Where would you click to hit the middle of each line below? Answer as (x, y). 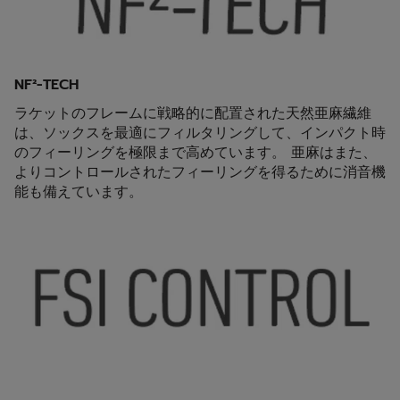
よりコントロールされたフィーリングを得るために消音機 (200, 173)
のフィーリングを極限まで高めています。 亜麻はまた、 (196, 153)
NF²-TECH (46, 85)
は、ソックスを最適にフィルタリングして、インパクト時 (200, 133)
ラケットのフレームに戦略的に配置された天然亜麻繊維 (193, 114)
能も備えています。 (79, 192)
